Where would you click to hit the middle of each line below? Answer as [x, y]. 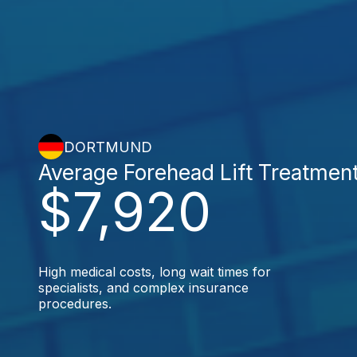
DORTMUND [108, 147]
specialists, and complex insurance [143, 288]
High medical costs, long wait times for [155, 272]
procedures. [75, 304]
